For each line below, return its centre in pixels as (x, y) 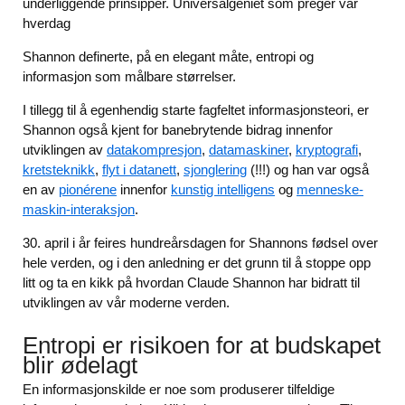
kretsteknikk (59, 170)
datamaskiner (249, 150)
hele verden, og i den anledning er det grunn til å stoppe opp (197, 263)
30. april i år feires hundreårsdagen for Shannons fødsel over (200, 243)
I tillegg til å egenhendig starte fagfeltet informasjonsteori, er (196, 110)
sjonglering (215, 170)
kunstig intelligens (223, 190)
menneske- (330, 190)
